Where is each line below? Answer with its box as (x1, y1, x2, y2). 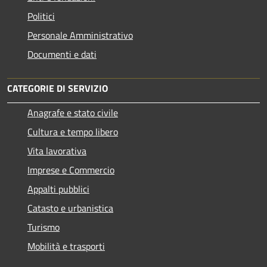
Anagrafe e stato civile (27, 105, 118, 120)
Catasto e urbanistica (27, 201, 113, 216)
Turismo (27, 220, 60, 235)
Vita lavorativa (27, 144, 86, 159)
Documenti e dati (27, 47, 97, 62)
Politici (27, 9, 55, 24)
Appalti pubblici (27, 182, 89, 197)
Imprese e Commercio (27, 163, 114, 178)
